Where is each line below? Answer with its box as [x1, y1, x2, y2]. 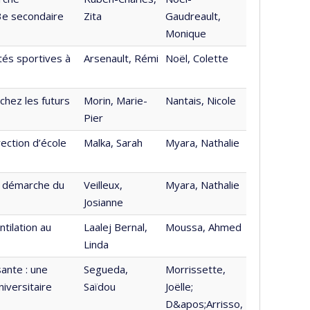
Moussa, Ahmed [165, 220, 241, 234]
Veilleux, [84, 178, 122, 192]
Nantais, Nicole [165, 93, 236, 107]
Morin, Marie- [84, 93, 147, 107]
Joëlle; [165, 280, 193, 293]
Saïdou [84, 280, 116, 293]
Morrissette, [165, 262, 226, 276]
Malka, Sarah [84, 136, 143, 149]
